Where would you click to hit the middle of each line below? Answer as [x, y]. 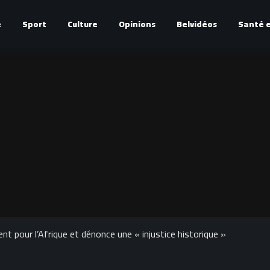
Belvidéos [197, 24]
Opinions [137, 24]
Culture [83, 24]
